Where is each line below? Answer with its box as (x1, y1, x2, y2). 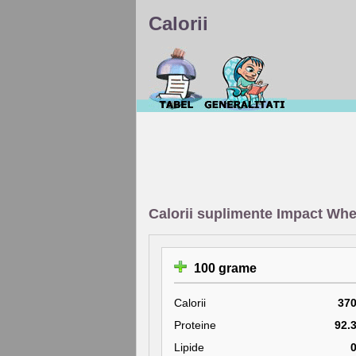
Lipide (174, 341, 204, 354)
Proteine (174, 319, 216, 331)
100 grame (191, 261, 257, 275)
